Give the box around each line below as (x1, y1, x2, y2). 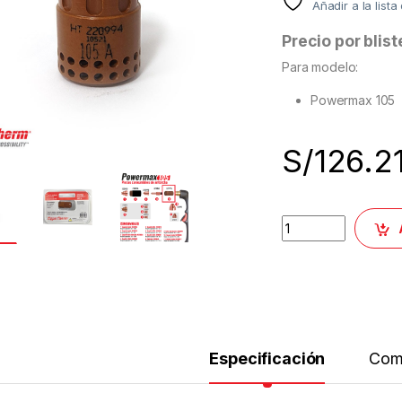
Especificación (209, 349, 326, 369)
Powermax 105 (310, 92, 396, 109)
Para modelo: (282, 59, 359, 75)
